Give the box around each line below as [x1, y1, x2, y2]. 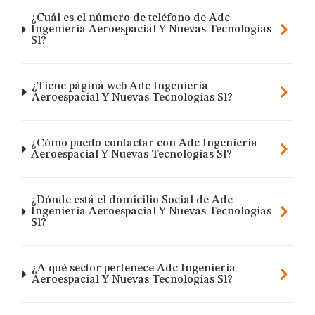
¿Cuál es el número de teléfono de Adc [31, 13, 230, 24]
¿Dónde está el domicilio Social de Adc [30, 195, 233, 206]
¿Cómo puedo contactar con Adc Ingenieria [31, 138, 258, 149]
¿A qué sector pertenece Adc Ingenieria [31, 263, 236, 274]
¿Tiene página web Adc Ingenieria [32, 81, 209, 92]
